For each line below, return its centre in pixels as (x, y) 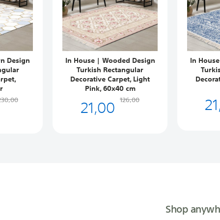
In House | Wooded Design (110, 60)
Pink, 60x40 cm (110, 88)
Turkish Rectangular (110, 69)
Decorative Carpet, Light (110, 79)
